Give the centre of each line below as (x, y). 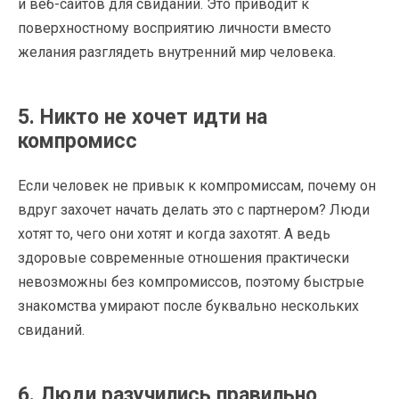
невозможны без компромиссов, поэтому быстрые (191, 281)
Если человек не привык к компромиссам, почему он (197, 185)
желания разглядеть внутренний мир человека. (177, 52)
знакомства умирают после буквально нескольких (188, 305)
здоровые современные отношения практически (183, 257)
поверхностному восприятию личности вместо (175, 28)
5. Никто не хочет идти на (142, 117)
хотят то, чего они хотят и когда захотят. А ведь (174, 233)
